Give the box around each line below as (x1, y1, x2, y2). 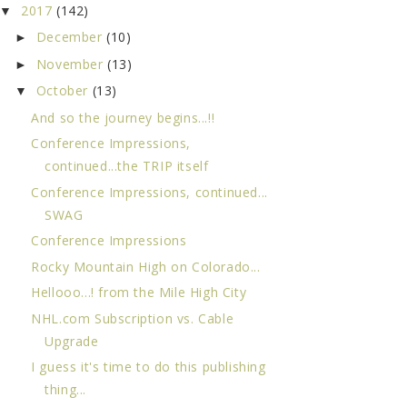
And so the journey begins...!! (31, 108, 215, 126)
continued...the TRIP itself (45, 157, 209, 175)
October (35, 82, 93, 100)
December (35, 28, 107, 46)
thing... (45, 381, 86, 399)
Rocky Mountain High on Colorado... (31, 257, 261, 275)
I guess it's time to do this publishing (31, 358, 266, 376)
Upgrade (45, 332, 99, 350)
